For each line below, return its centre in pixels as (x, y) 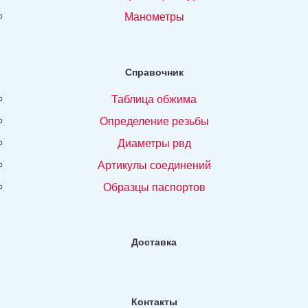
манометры (158, 16)
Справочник (154, 71)
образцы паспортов (158, 186)
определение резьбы (158, 120)
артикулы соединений (158, 164)
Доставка (154, 242)
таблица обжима (157, 98)
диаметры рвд (158, 142)
